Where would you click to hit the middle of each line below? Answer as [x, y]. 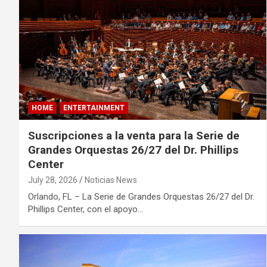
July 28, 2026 [53, 180]
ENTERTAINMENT [94, 108]
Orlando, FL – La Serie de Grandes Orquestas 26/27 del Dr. [141, 196]
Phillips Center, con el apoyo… [86, 209]
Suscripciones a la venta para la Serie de [134, 135]
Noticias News [111, 180]
